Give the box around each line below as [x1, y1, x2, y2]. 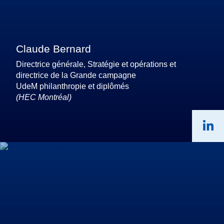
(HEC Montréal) [16, 92, 71, 101]
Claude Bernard [16, 42, 91, 54]
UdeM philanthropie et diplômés [16, 81, 129, 90]
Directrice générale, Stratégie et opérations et [16, 59, 176, 68]
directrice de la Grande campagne [16, 70, 136, 79]
